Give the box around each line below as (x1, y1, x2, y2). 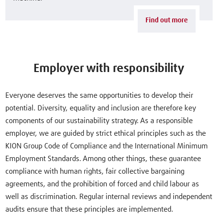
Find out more (145, 17, 188, 24)
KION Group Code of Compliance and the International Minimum (5, 142, 208, 150)
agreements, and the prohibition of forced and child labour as (5, 180, 200, 188)
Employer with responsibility (34, 62, 184, 74)
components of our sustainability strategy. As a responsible (5, 117, 193, 125)
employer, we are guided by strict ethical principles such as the (5, 129, 206, 137)
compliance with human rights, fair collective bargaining (5, 167, 185, 175)
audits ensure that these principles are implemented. (5, 205, 174, 213)
